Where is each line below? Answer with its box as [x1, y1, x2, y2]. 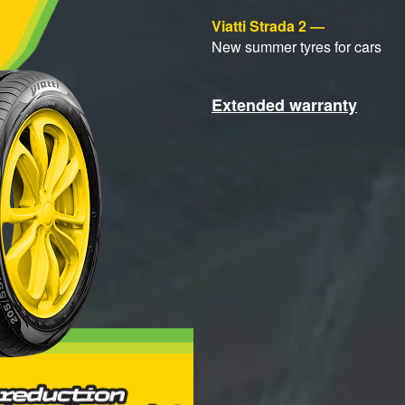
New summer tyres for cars [212, 35, 381, 57]
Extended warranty [212, 92, 357, 117]
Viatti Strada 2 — [212, 14, 325, 36]
